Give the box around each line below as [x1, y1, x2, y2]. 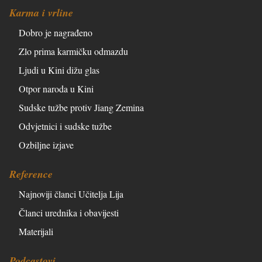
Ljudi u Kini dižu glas [19, 64, 99, 77]
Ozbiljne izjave [19, 139, 74, 151]
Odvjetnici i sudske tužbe [19, 120, 112, 133]
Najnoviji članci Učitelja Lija [19, 188, 123, 201]
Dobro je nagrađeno [19, 26, 92, 39]
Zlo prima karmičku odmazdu [19, 45, 128, 58]
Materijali [19, 225, 53, 238]
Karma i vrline [9, 5, 73, 20]
